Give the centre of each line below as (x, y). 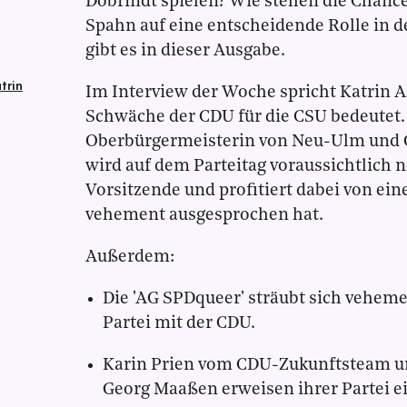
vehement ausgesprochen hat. (204, 216)
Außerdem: (130, 258)
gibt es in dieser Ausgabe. (185, 51)
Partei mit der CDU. (179, 324)
